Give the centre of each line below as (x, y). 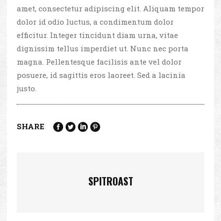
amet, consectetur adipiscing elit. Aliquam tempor (110, 9)
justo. (27, 89)
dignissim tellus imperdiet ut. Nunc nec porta (103, 49)
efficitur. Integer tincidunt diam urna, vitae (97, 35)
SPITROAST (111, 181)
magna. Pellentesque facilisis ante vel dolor (99, 62)
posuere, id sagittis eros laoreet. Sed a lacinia (101, 75)
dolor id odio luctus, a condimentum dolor (95, 22)
